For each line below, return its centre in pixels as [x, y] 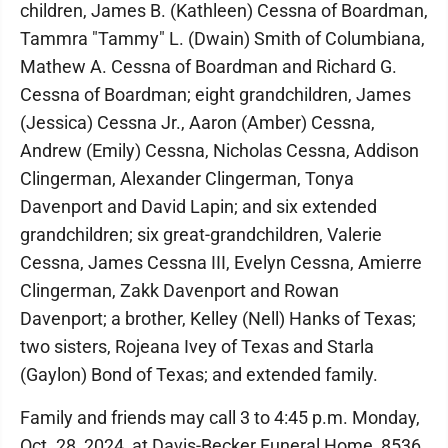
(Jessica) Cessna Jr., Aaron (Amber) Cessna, [197, 122]
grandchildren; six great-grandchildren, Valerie [201, 234]
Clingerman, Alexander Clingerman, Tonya [187, 178]
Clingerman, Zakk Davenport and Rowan [179, 290]
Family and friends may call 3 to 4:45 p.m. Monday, [220, 417]
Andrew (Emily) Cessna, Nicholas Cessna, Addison [219, 150]
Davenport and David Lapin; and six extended [198, 206]
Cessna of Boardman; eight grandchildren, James [215, 94]
